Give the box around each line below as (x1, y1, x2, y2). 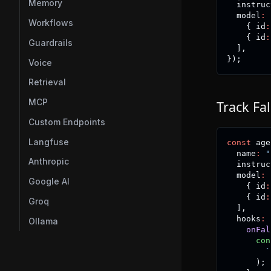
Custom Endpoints (28, 116, 105, 127)
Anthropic (28, 156, 69, 167)
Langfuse (28, 136, 69, 147)
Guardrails (28, 37, 73, 48)
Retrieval (28, 77, 66, 88)
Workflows (28, 18, 73, 28)
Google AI (28, 176, 70, 187)
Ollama (28, 215, 58, 226)
